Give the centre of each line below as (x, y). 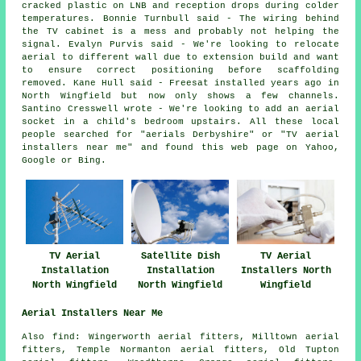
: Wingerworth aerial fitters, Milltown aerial (207, 336)
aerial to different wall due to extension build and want (180, 58)
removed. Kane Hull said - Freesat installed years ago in (180, 83)
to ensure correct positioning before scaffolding (180, 71)
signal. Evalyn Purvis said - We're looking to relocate (180, 45)
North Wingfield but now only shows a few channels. (180, 96)
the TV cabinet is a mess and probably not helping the (180, 32)
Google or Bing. (64, 161)
